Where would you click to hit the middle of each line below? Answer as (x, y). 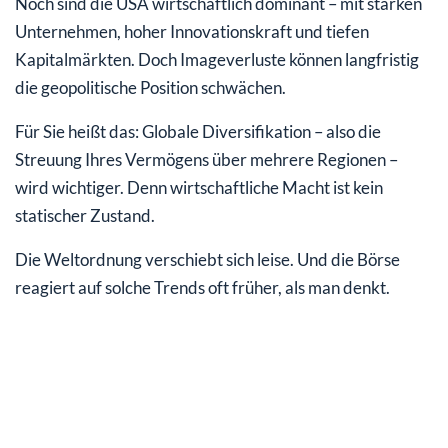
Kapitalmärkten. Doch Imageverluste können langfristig (217, 59)
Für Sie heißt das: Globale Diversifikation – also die (198, 131)
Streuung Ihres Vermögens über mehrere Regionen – (206, 159)
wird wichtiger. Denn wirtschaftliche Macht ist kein (199, 187)
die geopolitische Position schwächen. (150, 87)
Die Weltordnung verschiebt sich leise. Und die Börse (207, 259)
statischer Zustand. (85, 215)
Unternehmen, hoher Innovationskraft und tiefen (192, 31)
